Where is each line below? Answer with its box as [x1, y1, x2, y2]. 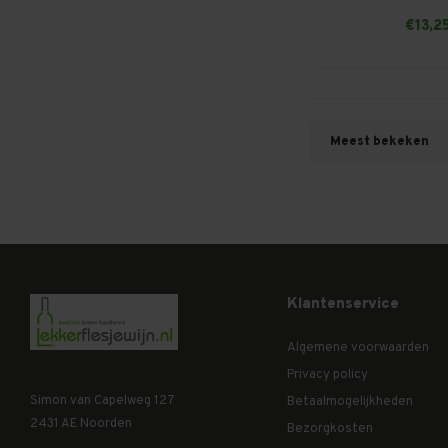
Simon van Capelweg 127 [30, 393, 175, 409]
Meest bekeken [330, 134, 429, 150]
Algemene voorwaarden [287, 340, 429, 356]
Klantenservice [287, 295, 399, 314]
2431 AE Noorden [30, 416, 132, 432]
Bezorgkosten [287, 421, 373, 437]
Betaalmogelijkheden [287, 394, 413, 410]
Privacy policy [287, 367, 368, 383]
